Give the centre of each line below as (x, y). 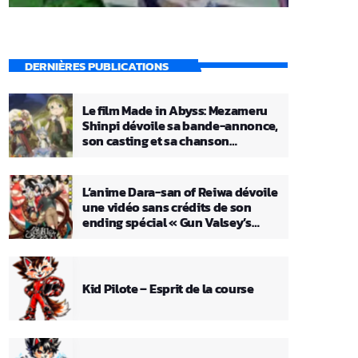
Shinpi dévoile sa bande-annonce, (180, 125)
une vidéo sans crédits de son (167, 207)
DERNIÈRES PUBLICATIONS (96, 66)
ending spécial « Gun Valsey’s (167, 222)
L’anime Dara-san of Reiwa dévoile (180, 191)
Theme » (107, 237)
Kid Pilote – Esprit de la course (168, 288)
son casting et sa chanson (156, 140)
